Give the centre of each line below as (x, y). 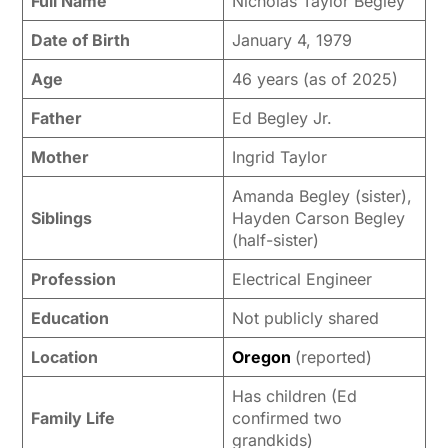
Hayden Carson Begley (318, 217)
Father (56, 117)
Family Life (72, 417)
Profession (73, 278)
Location (64, 356)
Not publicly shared (305, 317)
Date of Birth (80, 39)
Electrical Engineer (301, 278)
